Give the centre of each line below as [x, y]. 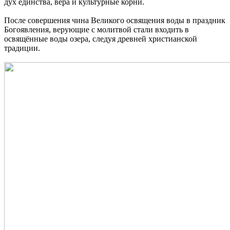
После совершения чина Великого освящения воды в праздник [115, 20]
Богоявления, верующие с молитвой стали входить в [97, 29]
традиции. [22, 48]
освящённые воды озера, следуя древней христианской [101, 39]
